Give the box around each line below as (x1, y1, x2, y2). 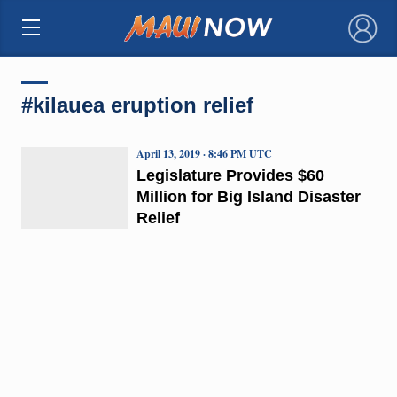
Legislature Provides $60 (136, 166, 324, 184)
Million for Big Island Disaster (136, 187, 361, 206)
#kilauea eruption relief (20, 92, 253, 117)
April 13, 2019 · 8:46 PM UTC (136, 145, 272, 161)
